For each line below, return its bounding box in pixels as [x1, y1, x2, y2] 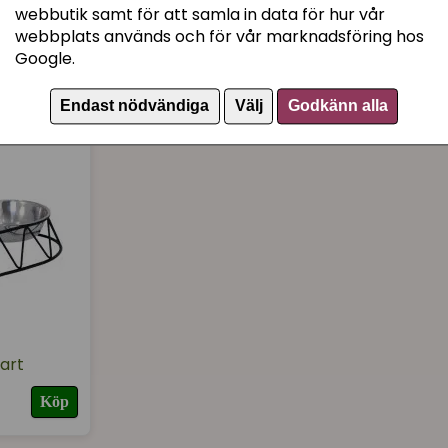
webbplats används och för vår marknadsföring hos [15, 25, 424, 49]
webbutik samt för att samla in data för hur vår [15, 3, 385, 27]
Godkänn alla [287, 97, 388, 115]
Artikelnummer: [252, 6, 390, 30]
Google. [15, 47, 75, 71]
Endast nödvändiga [60, 97, 210, 115]
